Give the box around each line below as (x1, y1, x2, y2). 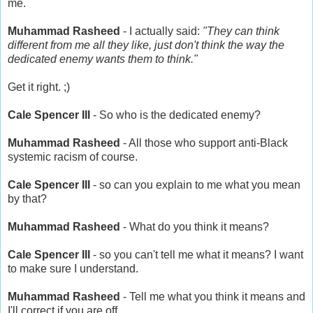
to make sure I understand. (8, 262, 138, 275)
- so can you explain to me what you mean (90, 178, 300, 191)
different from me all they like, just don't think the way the (8, 38, 284, 51)
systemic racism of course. (8, 150, 138, 163)
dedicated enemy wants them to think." (8, 52, 198, 65)
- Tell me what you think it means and (120, 290, 305, 303)
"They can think (203, 24, 279, 37)
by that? (8, 192, 47, 205)
